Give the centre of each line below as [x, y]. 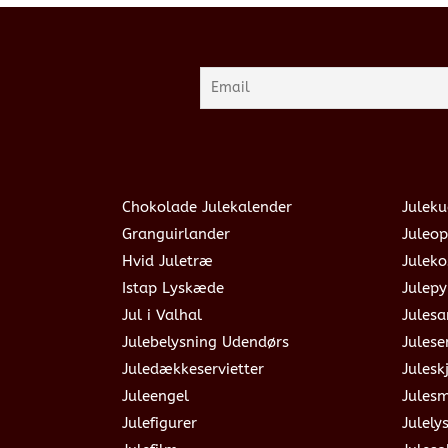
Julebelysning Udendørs [205, 341]
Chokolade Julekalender [207, 206]
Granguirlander [176, 233]
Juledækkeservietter [193, 368]
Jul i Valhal [162, 314]
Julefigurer [159, 422]
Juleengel [155, 395]
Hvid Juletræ [167, 260]
